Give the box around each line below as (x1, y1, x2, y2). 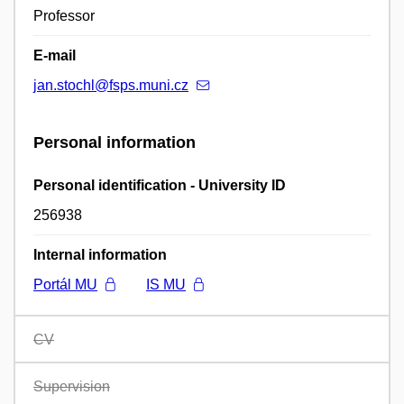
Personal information (33, 133, 196, 152)
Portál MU (33, 276, 97, 292)
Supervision (33, 378, 110, 394)
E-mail (33, 48, 76, 64)
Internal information (33, 246, 167, 262)
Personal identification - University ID (33, 177, 286, 193)
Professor (33, 8, 95, 24)
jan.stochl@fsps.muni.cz (33, 78, 188, 94)
